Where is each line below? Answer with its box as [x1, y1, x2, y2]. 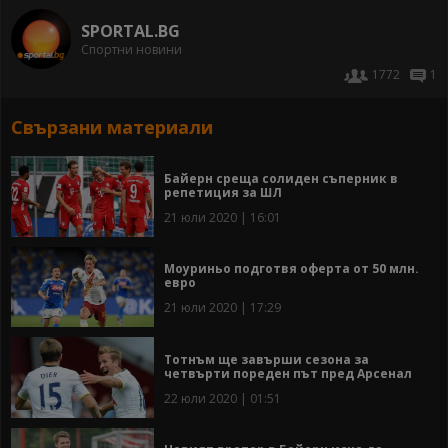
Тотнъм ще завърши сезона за [164, 350, 369, 368]
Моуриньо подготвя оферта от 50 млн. [164, 260, 419, 278]
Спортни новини [81, 40, 182, 58]
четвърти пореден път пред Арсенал [164, 364, 412, 382]
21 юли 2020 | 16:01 [164, 208, 281, 226]
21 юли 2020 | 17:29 [164, 299, 281, 317]
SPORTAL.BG [81, 19, 180, 42]
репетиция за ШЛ [164, 183, 282, 201]
